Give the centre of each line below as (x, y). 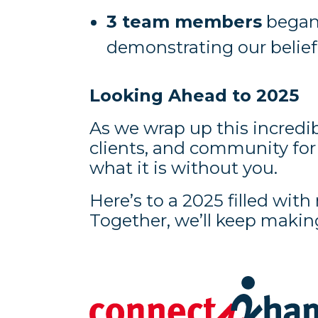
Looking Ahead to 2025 (194, 95)
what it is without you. (186, 168)
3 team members (184, 21)
